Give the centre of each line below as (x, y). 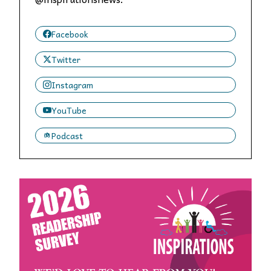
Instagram (72, 85)
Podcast (67, 135)
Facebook (70, 34)
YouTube (69, 110)
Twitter (66, 59)
